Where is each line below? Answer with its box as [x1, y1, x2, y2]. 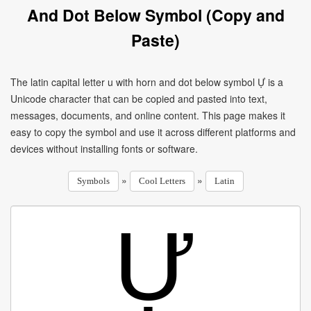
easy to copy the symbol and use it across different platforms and [10, 125, 296, 139]
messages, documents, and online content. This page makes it [10, 108, 285, 122]
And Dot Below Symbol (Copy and [26, 3, 285, 26]
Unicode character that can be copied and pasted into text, [10, 92, 267, 106]
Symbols [76, 176, 110, 186]
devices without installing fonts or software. [10, 142, 198, 155]
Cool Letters [138, 176, 185, 186]
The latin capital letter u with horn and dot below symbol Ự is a [10, 75, 283, 89]
